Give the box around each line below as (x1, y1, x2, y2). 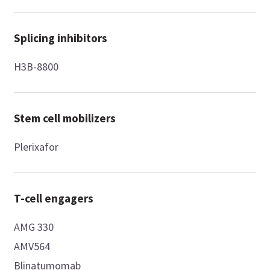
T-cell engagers (14, 191, 94, 206)
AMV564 (14, 239, 51, 254)
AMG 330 (14, 220, 54, 234)
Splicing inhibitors (14, 31, 108, 46)
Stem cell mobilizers (14, 111, 116, 126)
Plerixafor (14, 140, 59, 154)
